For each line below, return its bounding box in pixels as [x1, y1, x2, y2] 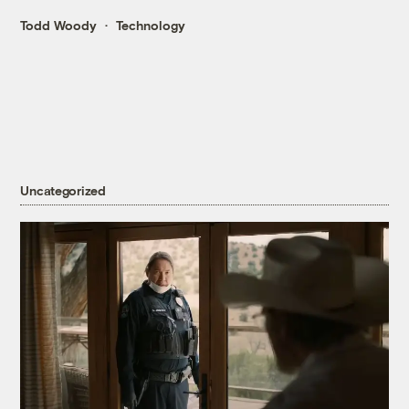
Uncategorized [20, 183, 106, 199]
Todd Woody [20, 17, 98, 34]
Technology [116, 17, 186, 34]
